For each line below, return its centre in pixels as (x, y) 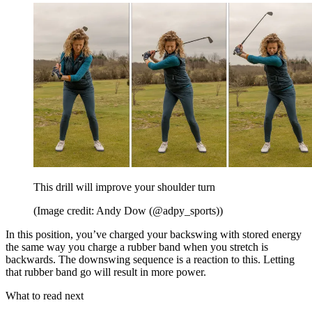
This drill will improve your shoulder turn (124, 187)
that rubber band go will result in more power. (106, 272)
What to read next (45, 295)
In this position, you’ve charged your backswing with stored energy (154, 234)
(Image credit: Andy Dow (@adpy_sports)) (128, 210)
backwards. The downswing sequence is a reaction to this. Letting (150, 259)
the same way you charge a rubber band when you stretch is (137, 247)
